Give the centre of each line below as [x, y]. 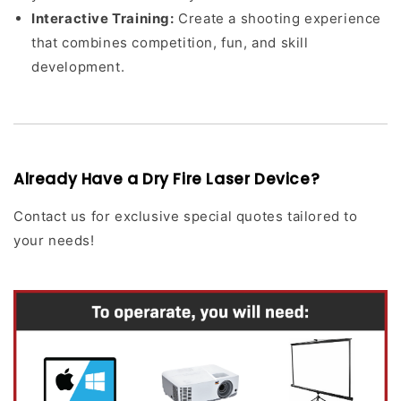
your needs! [54, 240]
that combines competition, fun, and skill [170, 43]
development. [78, 67]
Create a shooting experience [278, 18]
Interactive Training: [103, 18]
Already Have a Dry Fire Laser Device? [167, 179]
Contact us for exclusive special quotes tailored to [186, 216]
